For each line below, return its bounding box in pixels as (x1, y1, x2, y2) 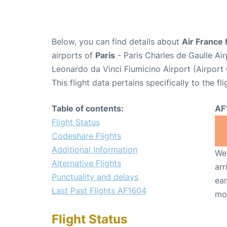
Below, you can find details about (52, 36, 182, 47)
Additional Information (52, 144, 137, 155)
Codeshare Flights (52, 130, 121, 141)
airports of (52, 50, 95, 60)
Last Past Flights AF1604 (52, 185, 146, 196)
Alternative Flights (52, 158, 121, 168)
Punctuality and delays (52, 171, 138, 182)
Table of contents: (52, 103, 124, 113)
